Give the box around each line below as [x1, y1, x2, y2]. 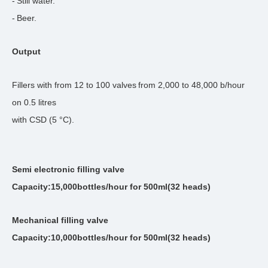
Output [12, 47, 41, 57]
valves [110, 80, 136, 90]
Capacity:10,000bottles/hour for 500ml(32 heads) [12, 233, 211, 243]
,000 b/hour [201, 80, 245, 90]
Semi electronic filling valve [12, 165, 124, 175]
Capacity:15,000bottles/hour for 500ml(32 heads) [12, 182, 211, 192]
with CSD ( [12, 115, 52, 125]
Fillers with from [12, 80, 74, 90]
